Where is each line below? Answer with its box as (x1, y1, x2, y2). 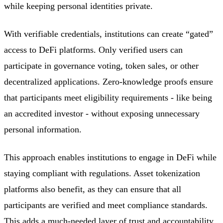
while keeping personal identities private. (4, 1, 153, 11)
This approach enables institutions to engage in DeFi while (4, 152, 217, 163)
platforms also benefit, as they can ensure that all (4, 184, 181, 195)
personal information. (4, 124, 82, 135)
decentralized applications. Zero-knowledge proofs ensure (4, 77, 213, 87)
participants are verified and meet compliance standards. (4, 200, 208, 211)
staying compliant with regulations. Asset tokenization (4, 168, 200, 179)
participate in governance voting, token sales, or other (4, 61, 199, 71)
